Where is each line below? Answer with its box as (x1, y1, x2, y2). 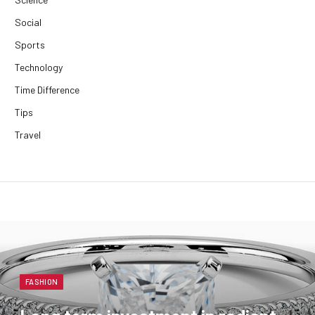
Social (15, 16, 41, 29)
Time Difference (15, 84, 79, 96)
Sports (15, 39, 45, 51)
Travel (15, 129, 41, 141)
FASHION (25, 277, 58, 287)
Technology (15, 61, 63, 74)
